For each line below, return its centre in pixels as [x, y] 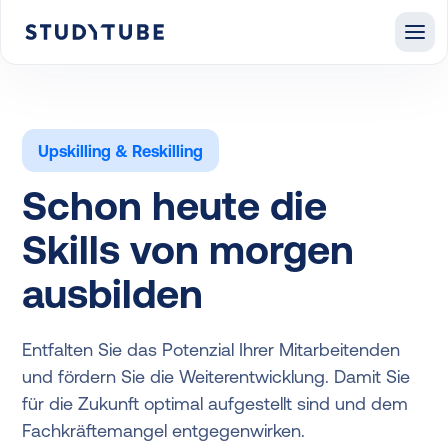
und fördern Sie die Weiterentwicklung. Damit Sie [216, 377]
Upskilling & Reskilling [121, 150]
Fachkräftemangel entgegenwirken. [164, 431]
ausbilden [113, 294]
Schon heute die [175, 206]
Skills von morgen [188, 250]
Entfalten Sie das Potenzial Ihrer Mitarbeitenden [211, 350]
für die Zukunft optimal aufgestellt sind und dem [215, 404]
